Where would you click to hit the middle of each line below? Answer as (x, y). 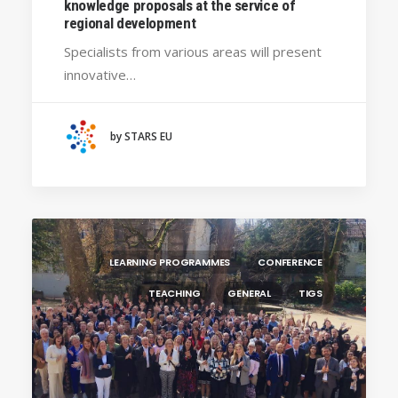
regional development (130, 23)
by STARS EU (141, 137)
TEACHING (175, 293)
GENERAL (249, 293)
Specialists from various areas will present (193, 51)
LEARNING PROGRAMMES (170, 262)
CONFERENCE (290, 262)
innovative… (100, 74)
